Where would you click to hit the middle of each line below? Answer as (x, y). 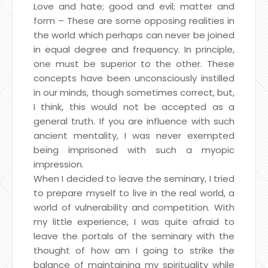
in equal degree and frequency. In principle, (134, 49)
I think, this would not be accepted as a (134, 106)
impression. (59, 164)
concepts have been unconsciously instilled (134, 78)
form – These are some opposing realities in (134, 20)
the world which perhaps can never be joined (134, 35)
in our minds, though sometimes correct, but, (134, 92)
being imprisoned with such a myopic (134, 150)
